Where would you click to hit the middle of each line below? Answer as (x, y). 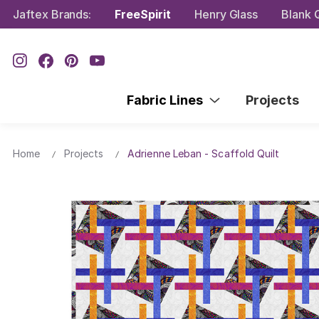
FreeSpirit (143, 14)
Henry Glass (226, 14)
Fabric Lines (168, 100)
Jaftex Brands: (52, 14)
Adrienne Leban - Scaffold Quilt (204, 153)
